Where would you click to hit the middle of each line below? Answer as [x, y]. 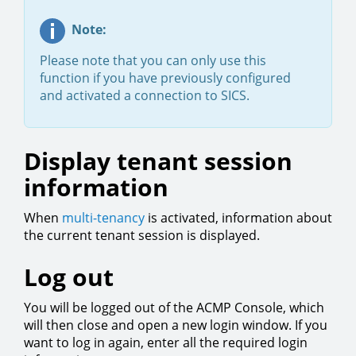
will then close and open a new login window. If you [176, 325]
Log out [69, 277]
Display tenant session [158, 161]
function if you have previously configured [165, 77]
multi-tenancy [103, 217]
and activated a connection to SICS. [145, 95]
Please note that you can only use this [153, 60]
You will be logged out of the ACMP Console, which [174, 307]
